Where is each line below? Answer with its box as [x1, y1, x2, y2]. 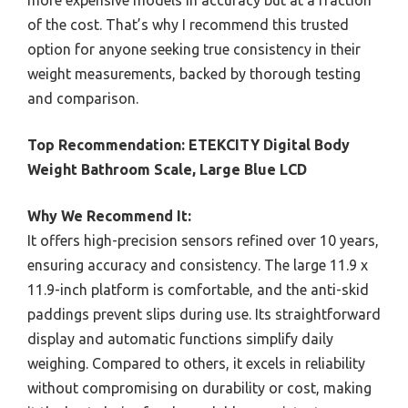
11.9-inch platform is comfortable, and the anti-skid [27, 280, 369, 298]
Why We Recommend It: [27, 207, 191, 224]
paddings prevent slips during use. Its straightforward [27, 305, 381, 322]
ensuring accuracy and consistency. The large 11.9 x [27, 256, 368, 273]
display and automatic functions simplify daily [27, 330, 333, 347]
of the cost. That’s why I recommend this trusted [27, 15, 349, 33]
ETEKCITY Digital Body [189, 136, 350, 153]
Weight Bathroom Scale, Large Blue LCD [27, 160, 307, 178]
